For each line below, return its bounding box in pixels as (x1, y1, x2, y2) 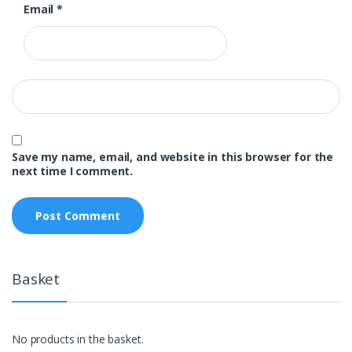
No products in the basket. (12, 332, 144, 347)
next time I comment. (12, 163, 134, 179)
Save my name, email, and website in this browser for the (12, 149, 334, 165)
